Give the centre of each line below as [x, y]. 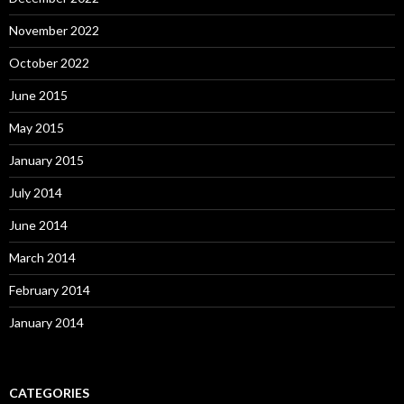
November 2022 [54, 30]
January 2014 [46, 322]
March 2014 [42, 257]
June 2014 [38, 225]
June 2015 [38, 95]
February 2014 [50, 290]
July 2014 [36, 193]
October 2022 [49, 63]
